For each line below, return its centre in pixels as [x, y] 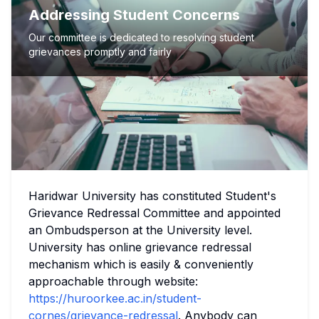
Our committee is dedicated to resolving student [141, 38]
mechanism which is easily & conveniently [141, 265]
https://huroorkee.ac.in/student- [115, 299]
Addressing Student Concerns [134, 15]
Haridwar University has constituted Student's [152, 196]
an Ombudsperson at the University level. [140, 230]
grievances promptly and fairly [100, 52]
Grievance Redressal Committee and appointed [155, 213]
